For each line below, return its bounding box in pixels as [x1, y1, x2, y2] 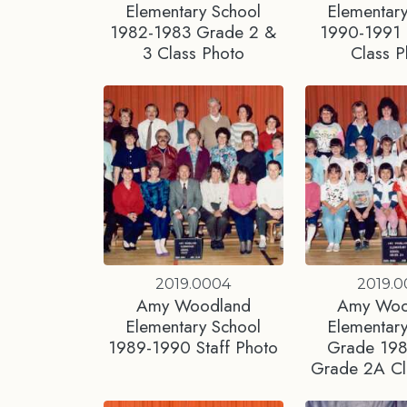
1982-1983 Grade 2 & [110, 18, 277, 45]
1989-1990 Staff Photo [108, 333, 279, 360]
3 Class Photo [142, 39, 244, 65]
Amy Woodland [135, 292, 251, 318]
